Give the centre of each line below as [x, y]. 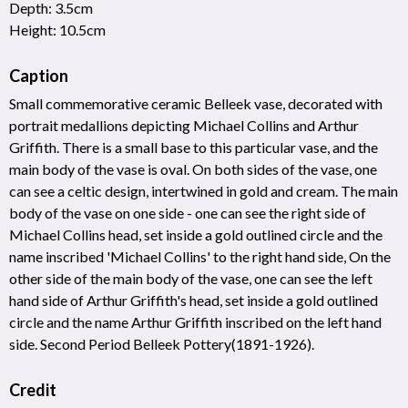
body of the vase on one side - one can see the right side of [188, 212]
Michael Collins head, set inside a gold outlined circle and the [196, 234]
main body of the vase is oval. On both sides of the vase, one [193, 168]
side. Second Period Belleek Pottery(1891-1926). [162, 343]
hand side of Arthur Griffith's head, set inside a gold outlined [194, 300]
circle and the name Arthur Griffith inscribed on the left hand [195, 321]
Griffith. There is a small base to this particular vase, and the [194, 147]
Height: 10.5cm [57, 29]
